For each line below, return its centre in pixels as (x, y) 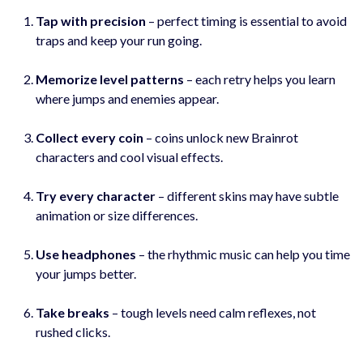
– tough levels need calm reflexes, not (213, 312)
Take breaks (73, 312)
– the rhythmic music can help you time (243, 254)
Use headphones (86, 254)
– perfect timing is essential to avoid (246, 20)
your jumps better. (86, 273)
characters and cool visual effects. (129, 156)
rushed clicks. (73, 331)
